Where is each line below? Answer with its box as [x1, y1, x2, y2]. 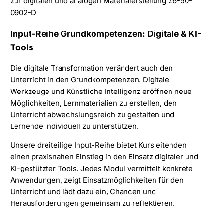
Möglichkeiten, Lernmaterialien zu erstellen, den [10, 98, 177, 108]
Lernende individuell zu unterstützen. [10, 122, 139, 131]
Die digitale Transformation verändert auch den [10, 63, 173, 73]
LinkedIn [43, 6, 72, 16]
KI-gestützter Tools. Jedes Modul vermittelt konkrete [10, 164, 193, 173]
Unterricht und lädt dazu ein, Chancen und [10, 187, 156, 197]
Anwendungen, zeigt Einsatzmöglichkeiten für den [10, 175, 184, 185]
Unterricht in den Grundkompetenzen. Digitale [10, 75, 169, 85]
